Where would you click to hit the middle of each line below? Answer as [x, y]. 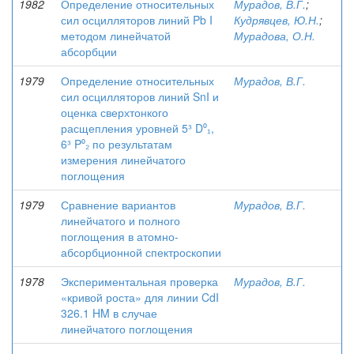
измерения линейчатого [123, 160]
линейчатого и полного [121, 220]
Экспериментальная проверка [139, 281]
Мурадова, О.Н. [275, 36]
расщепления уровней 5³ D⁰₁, [137, 128]
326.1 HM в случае [109, 313]
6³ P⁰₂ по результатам [117, 144]
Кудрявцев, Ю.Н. [277, 20]
